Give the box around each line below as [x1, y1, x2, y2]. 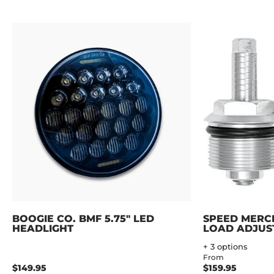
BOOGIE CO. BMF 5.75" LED [12, 212, 154, 224]
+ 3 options [203, 242, 248, 251]
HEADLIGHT [12, 222, 73, 234]
